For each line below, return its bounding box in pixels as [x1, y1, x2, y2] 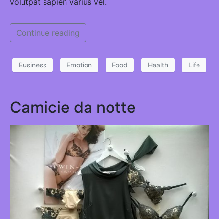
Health [148, 61, 168, 69]
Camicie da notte [10, 97, 136, 117]
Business [19, 61, 46, 69]
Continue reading [16, 27, 80, 38]
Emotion [66, 61, 92, 69]
